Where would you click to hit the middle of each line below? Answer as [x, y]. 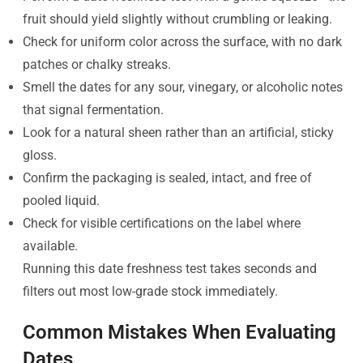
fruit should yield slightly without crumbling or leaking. [177, 19]
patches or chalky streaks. [97, 64]
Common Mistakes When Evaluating [179, 332]
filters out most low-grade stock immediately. [150, 291]
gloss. [40, 155]
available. [50, 246]
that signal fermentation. [93, 109]
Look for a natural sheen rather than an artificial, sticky [178, 132]
